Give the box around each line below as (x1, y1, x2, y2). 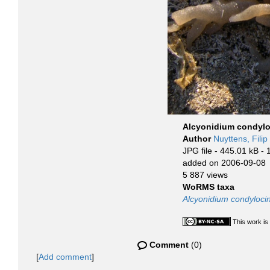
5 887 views (183, 170, 228, 180)
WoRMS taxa (183, 182, 234, 192)
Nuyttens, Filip (213, 134, 268, 143)
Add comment (39, 252, 92, 262)
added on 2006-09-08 (183, 158, 266, 168)
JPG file (183, 146, 212, 155)
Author (183, 134, 213, 143)
